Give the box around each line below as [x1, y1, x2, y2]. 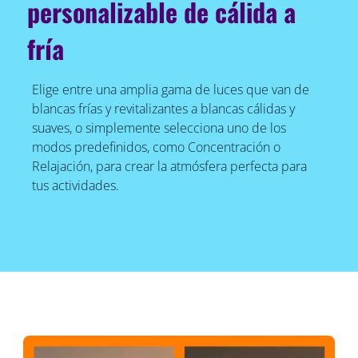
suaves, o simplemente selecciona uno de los [31, 119, 286, 137]
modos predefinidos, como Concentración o [31, 138, 280, 157]
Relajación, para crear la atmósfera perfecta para [31, 157, 307, 176]
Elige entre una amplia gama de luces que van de [31, 81, 309, 99]
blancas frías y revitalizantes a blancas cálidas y [31, 100, 295, 118]
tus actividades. [31, 177, 119, 195]
